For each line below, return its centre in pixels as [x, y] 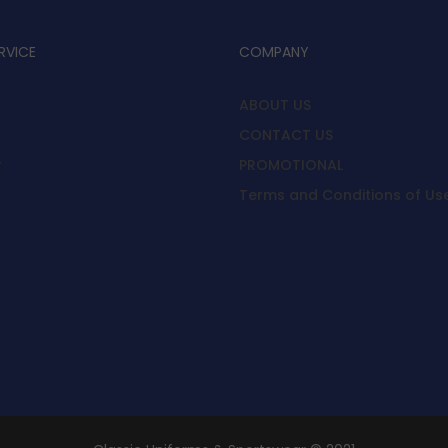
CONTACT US [286, 134]
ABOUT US [275, 104]
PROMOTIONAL [291, 164]
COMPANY [274, 51]
